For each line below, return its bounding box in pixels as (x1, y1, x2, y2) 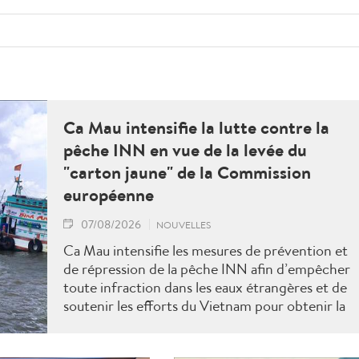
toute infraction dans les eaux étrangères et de (63, 276, 347, 297)
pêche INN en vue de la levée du (63, 137, 307, 162)
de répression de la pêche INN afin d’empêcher (63, 258, 350, 279)
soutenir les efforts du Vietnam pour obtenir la (63, 295, 345, 316)
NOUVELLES (156, 217, 211, 232)
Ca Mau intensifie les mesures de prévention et (63, 240, 348, 260)
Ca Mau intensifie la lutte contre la (63, 115, 329, 139)
